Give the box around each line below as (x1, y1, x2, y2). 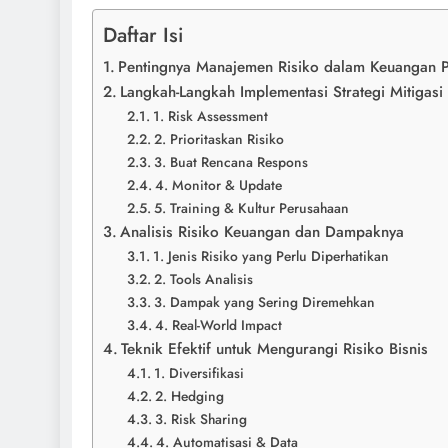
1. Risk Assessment (152, 105, 268, 126)
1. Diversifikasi (153, 362, 244, 383)
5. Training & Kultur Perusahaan (153, 197, 349, 218)
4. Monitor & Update (154, 174, 282, 195)
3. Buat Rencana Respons (153, 151, 308, 172)
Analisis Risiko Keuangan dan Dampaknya (120, 220, 405, 243)
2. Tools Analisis (153, 268, 253, 289)
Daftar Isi (103, 19, 183, 50)
